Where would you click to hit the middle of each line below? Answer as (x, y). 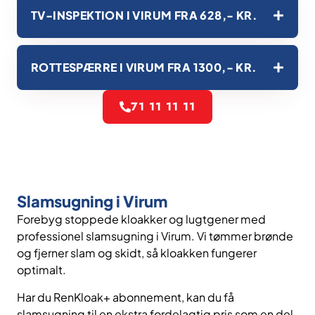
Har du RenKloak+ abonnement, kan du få (126, 297)
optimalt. (41, 270)
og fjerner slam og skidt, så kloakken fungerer (137, 253)
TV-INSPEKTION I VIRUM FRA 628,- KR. (144, 15)
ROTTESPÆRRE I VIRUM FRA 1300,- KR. (144, 67)
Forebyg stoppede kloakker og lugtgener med (141, 219)
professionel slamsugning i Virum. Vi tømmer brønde (155, 236)
